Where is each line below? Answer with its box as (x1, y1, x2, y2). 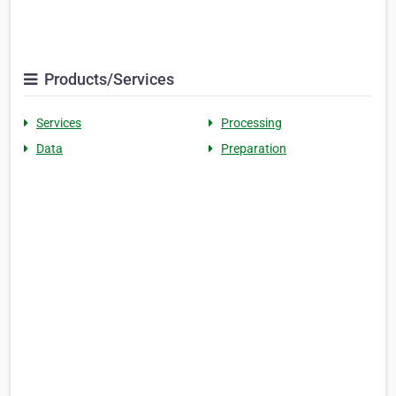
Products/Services (41, 69, 174, 88)
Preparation (221, 141, 286, 156)
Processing (221, 115, 282, 130)
